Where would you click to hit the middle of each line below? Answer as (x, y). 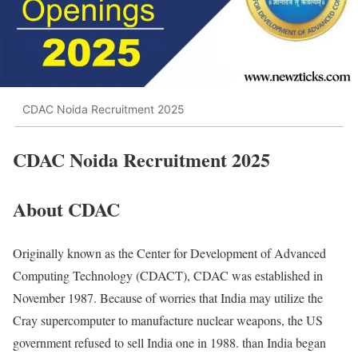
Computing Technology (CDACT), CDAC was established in (168, 275)
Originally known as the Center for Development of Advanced (169, 253)
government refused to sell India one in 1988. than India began (169, 342)
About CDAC (66, 209)
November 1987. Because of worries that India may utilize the (168, 297)
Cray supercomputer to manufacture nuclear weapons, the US (168, 320)
